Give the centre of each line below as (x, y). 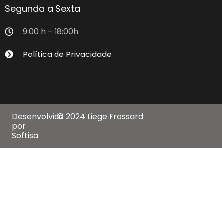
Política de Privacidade (67, 54)
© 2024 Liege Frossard (100, 116)
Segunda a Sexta (43, 8)
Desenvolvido (38, 116)
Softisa (25, 135)
